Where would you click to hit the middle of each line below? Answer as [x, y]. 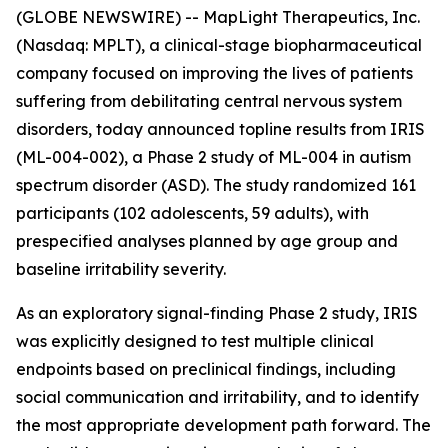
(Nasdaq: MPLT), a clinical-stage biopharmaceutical [219, 45]
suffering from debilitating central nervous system [209, 101]
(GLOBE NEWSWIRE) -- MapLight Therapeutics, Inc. [218, 17]
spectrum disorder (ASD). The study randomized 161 [216, 185]
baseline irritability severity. [121, 269]
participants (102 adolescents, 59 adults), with [192, 213]
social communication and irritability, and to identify [217, 397]
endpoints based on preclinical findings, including [206, 369]
